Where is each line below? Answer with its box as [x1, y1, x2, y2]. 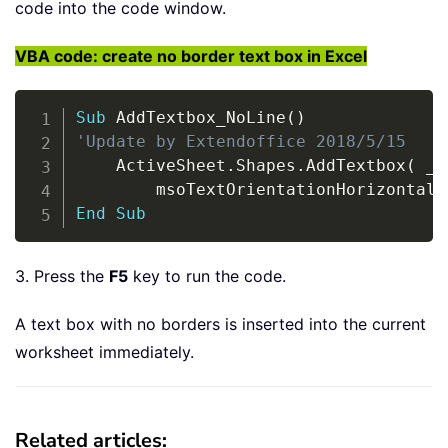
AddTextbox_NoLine [105, 107, 286, 127]
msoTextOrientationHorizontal [75, 179, 436, 199]
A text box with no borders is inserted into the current [15, 313, 426, 334]
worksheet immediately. [15, 341, 194, 362]
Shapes [235, 155, 296, 175]
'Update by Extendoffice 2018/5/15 [75, 131, 406, 151]
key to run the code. [128, 265, 286, 286]
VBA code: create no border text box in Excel [15, 45, 367, 66]
